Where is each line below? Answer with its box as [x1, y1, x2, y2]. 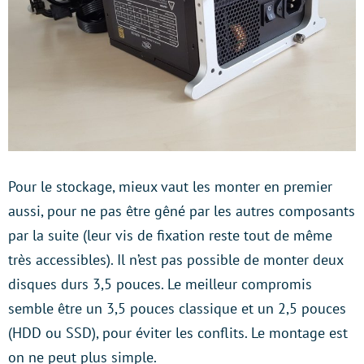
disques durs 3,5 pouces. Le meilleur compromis [8, 274, 312, 293]
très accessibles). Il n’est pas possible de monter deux [8, 249, 343, 269]
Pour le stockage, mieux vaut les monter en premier [8, 176, 332, 196]
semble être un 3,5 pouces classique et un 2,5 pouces [8, 298, 346, 318]
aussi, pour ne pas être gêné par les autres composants [8, 201, 355, 220]
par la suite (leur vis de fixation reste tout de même [8, 225, 332, 245]
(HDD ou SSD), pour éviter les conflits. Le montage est [8, 323, 348, 342]
